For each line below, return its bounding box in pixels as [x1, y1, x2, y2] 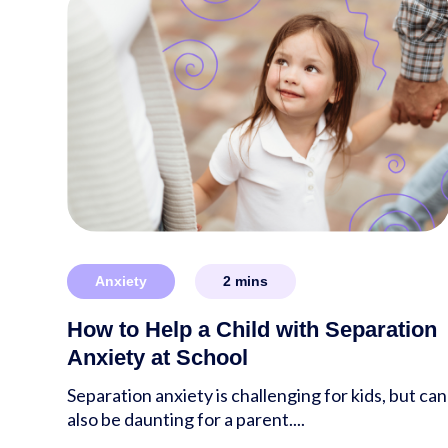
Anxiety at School [67, 345, 249, 371]
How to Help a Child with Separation [67, 317, 438, 343]
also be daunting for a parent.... [67, 408, 306, 431]
